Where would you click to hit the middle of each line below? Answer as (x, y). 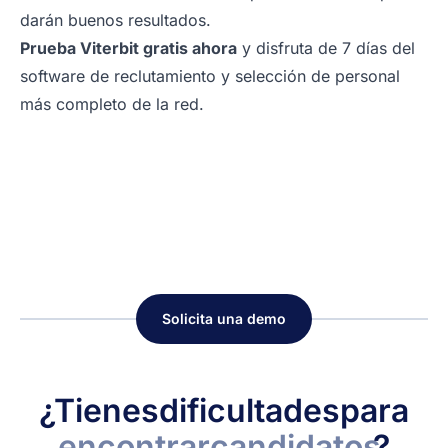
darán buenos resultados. (115, 20)
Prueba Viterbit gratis (104, 48)
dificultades (249, 411)
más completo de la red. (112, 104)
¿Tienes (99, 411)
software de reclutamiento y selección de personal (210, 76)
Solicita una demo (224, 319)
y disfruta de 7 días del (326, 48)
